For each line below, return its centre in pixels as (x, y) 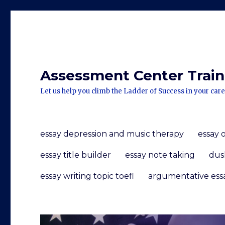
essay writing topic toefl (87, 176)
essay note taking (160, 155)
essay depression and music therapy (112, 134)
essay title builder (76, 155)
